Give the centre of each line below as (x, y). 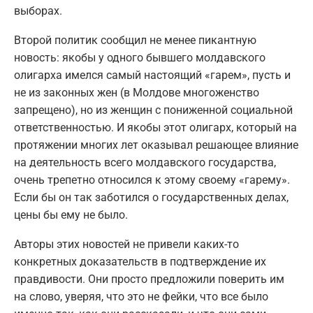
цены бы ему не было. (71, 215)
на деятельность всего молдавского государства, (145, 163)
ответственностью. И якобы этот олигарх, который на (155, 128)
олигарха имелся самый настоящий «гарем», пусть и (152, 75)
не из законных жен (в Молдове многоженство (137, 93)
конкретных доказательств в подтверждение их (140, 262)
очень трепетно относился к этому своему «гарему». (152, 180)
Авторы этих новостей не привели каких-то (126, 245)
